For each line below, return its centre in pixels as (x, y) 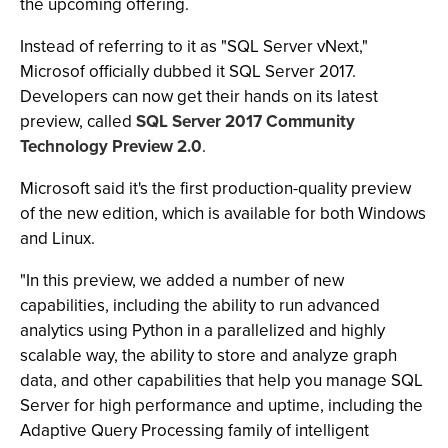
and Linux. (57, 238)
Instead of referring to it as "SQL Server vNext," (194, 46)
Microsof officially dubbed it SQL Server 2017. (188, 71)
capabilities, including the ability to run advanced (200, 305)
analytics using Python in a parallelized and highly (202, 330)
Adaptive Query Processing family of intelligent (194, 430)
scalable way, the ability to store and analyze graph (208, 355)
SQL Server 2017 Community (245, 121)
